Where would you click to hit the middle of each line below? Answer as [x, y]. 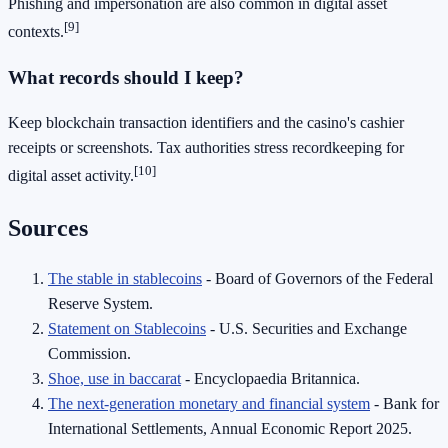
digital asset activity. [71, 176]
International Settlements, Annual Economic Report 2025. [230, 429]
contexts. [36, 31]
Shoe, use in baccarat [114, 379]
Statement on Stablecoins [127, 329]
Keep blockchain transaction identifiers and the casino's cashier [206, 123]
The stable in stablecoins [125, 279]
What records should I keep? [126, 77]
